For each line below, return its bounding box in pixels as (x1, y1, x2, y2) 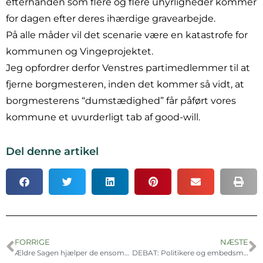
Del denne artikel (6, 144, 99, 158)
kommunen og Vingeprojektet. (6, 46, 153, 58)
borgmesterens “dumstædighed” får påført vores (6, 95, 236, 107)
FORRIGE (15, 237, 50, 247)
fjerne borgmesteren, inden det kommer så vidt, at (6, 79, 244, 90)
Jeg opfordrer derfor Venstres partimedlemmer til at (6, 62, 250, 74)
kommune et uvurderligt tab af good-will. (6, 112, 200, 123)
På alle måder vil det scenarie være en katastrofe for (6, 29, 248, 41)
